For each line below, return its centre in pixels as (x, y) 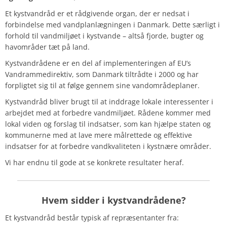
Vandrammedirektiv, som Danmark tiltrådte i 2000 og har (102, 74)
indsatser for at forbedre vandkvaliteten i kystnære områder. (108, 146)
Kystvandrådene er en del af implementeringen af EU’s (98, 63)
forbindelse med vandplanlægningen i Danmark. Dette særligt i (112, 25)
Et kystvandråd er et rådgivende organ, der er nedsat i (97, 14)
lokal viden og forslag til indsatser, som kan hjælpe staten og (108, 124)
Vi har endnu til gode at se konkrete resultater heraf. (94, 163)
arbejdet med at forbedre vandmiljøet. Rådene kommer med (108, 113)
